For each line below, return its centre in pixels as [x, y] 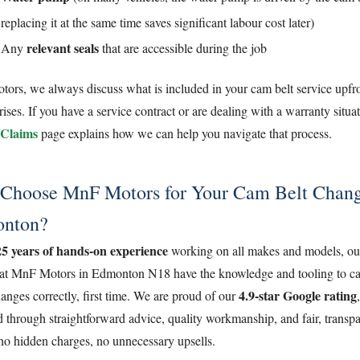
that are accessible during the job [183, 47]
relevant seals [63, 47]
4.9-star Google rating [298, 295]
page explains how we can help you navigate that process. [185, 133]
